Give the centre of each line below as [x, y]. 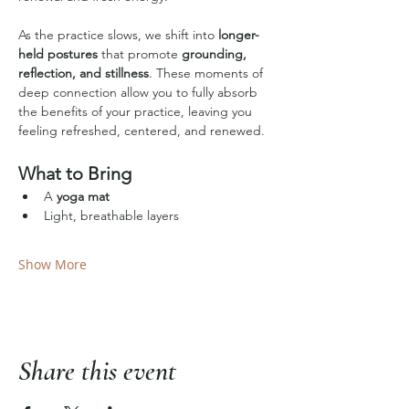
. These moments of [208, 73]
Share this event [97, 371]
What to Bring [75, 173]
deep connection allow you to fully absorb [140, 92]
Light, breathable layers [111, 215]
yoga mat [83, 196]
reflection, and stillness [84, 73]
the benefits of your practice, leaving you [137, 111]
